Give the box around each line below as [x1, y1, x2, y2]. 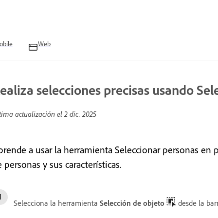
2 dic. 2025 [64, 109, 96, 119]
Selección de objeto [100, 198, 164, 208]
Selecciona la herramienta [14, 198, 100, 208]
